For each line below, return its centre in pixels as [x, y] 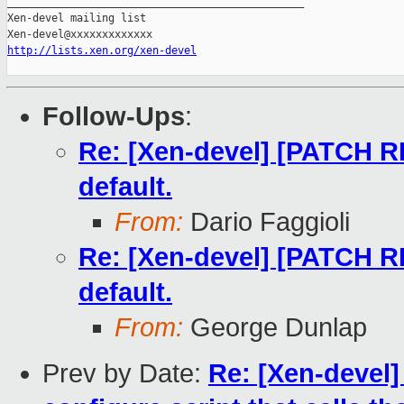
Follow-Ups [114, 117]
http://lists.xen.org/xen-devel [102, 51]
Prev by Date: [125, 374]
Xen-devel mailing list [77, 18]
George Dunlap [275, 328]
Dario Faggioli [266, 222]
